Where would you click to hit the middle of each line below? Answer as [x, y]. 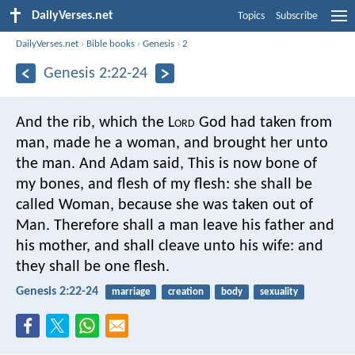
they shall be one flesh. [93, 267]
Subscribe [297, 16]
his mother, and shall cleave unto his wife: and [170, 246]
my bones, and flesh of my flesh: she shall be [164, 184]
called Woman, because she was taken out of [164, 205]
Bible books [111, 44]
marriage [131, 292]
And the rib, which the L [95, 122]
